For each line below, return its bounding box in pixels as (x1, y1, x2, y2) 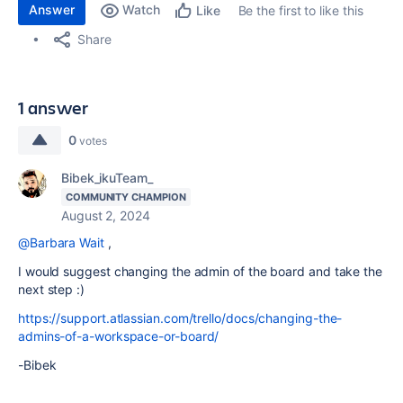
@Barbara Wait (18, 235, 104, 250)
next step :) (18, 282, 88, 297)
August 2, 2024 (61, 208, 150, 223)
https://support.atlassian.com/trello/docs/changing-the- (18, 310, 343, 326)
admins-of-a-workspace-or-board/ (18, 328, 219, 344)
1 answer (18, 95, 89, 120)
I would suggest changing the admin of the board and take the (18, 264, 382, 279)
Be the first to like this (237, 3, 363, 18)
